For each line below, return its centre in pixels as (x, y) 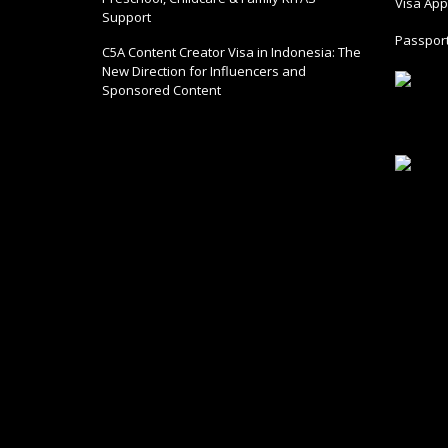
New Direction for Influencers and (204, 71)
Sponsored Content (161, 90)
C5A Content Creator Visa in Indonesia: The (231, 52)
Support (126, 17)
